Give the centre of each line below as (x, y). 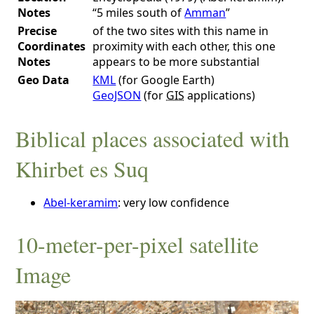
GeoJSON (117, 95)
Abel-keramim (81, 203)
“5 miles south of (139, 12)
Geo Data (44, 80)
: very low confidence (174, 203)
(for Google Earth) (165, 80)
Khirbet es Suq (82, 169)
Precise (37, 30)
